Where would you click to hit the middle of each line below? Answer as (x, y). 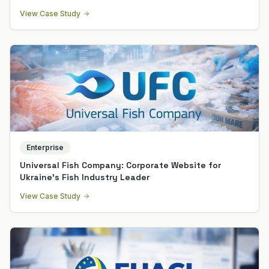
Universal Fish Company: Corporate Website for (120, 165)
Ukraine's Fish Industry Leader (85, 177)
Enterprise (45, 147)
